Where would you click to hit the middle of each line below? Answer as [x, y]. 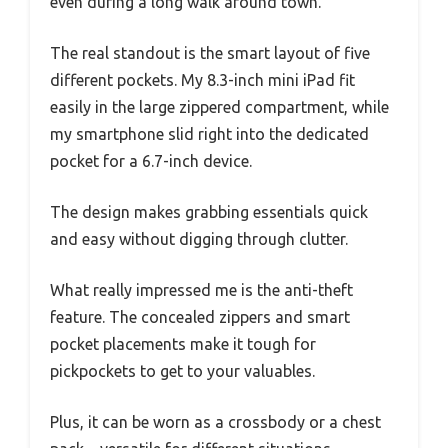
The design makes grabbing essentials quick [209, 211]
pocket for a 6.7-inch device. [151, 160]
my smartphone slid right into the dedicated [209, 133]
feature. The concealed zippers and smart [200, 316]
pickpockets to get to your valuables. [182, 370]
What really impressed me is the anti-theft [201, 289]
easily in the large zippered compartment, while [219, 106]
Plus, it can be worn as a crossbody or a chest [215, 421]
